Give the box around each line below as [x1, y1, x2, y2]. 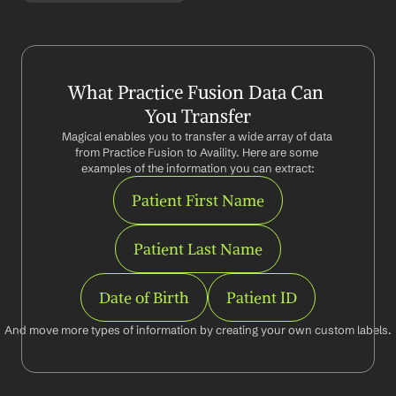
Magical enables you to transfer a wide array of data [61, 129, 332, 143]
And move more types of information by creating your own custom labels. [4, 323, 392, 337]
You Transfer [145, 104, 251, 128]
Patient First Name [132, 190, 264, 210]
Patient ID [226, 287, 297, 308]
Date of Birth [99, 287, 189, 308]
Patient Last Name [133, 239, 263, 259]
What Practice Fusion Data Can [68, 80, 324, 104]
